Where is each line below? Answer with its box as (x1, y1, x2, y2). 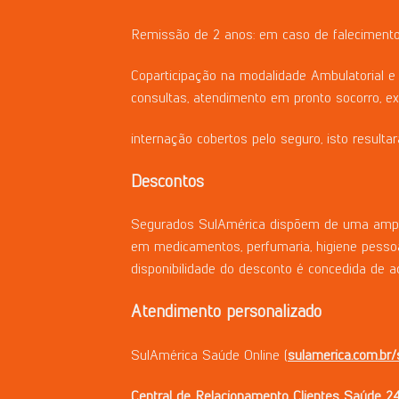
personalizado (226, 301, 322, 322)
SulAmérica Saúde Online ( (131, 346, 288, 364)
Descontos (131, 170, 204, 191)
